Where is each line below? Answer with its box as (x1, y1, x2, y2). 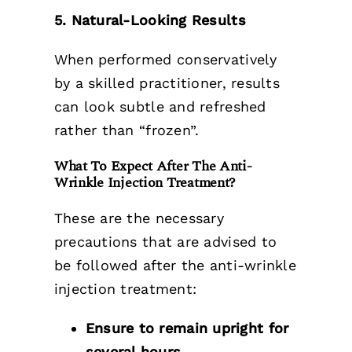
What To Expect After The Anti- (53, 156, 252, 178)
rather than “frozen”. (53, 122, 200, 139)
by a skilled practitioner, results (53, 75, 280, 92)
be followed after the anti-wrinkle (53, 257, 296, 274)
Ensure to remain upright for (85, 320, 289, 337)
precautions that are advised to (53, 233, 277, 251)
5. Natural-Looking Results (53, 12, 246, 29)
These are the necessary (53, 210, 224, 227)
